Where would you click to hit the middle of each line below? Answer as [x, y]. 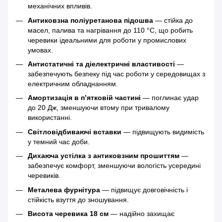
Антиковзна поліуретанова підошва [90, 20]
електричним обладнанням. [73, 83]
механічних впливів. [60, 6]
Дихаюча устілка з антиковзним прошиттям [104, 156]
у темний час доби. [59, 141]
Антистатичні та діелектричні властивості [101, 64]
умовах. [40, 50]
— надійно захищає [141, 213]
